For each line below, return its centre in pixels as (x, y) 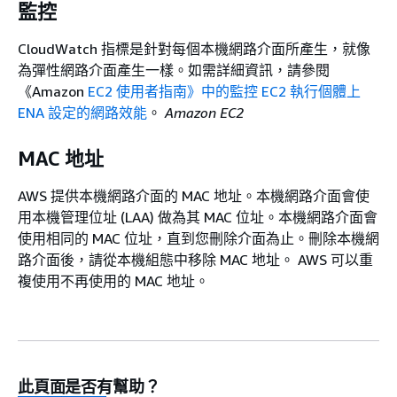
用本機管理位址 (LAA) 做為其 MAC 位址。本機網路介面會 (198, 217)
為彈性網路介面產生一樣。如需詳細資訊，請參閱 (174, 70)
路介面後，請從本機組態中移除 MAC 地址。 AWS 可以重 (195, 259)
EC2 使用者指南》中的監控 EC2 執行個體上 (224, 91)
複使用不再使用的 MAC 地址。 (113, 280)
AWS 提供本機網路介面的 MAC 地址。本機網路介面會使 (194, 195)
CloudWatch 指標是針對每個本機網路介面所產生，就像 (194, 48)
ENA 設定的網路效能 (82, 112)
